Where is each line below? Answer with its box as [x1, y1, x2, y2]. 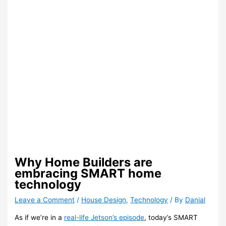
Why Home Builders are [15, 155, 153, 170]
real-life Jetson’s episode [64, 213, 145, 221]
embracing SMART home [15, 166, 162, 181]
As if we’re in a [15, 213, 65, 221]
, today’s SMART [144, 213, 198, 221]
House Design [81, 196, 127, 204]
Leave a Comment [15, 196, 75, 204]
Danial [185, 196, 206, 204]
